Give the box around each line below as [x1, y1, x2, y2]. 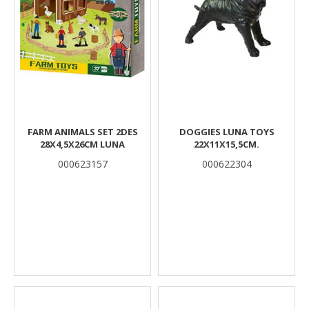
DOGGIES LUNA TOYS [179, 126, 275, 138]
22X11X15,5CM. [194, 138, 259, 150]
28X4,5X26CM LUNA [40, 138, 125, 150]
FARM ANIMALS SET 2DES [27, 126, 138, 138]
